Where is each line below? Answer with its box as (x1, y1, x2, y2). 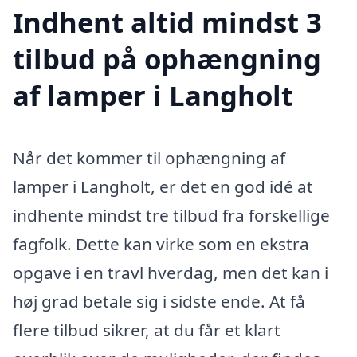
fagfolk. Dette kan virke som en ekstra (13, 233, 309, 256)
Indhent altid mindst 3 (13, 3, 322, 41)
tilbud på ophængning (13, 40, 321, 78)
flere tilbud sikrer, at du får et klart (13, 319, 280, 342)
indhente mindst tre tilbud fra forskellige (13, 204, 330, 227)
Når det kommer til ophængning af (13, 147, 285, 170)
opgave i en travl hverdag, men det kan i (13, 261, 328, 284)
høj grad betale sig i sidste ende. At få (13, 290, 305, 313)
